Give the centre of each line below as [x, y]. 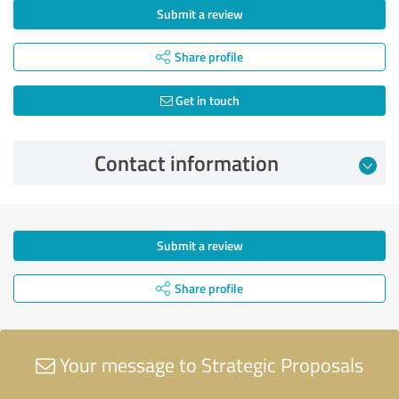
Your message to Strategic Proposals [209, 364]
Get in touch [206, 100]
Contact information [186, 163]
